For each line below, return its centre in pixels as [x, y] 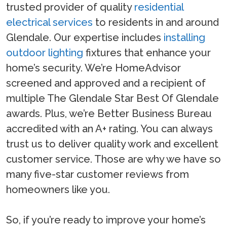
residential [159, 7]
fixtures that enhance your [147, 53]
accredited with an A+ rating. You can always [109, 129]
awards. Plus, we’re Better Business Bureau [109, 114]
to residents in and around [156, 23]
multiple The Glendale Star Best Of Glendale [112, 99]
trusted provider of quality [70, 7]
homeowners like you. [58, 190]
